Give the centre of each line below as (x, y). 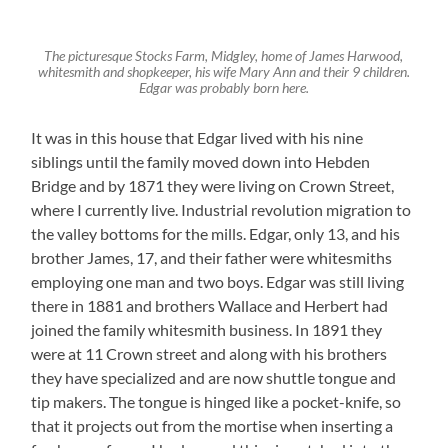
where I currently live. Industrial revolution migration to (221, 210)
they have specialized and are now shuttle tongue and (214, 378)
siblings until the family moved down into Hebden (201, 162)
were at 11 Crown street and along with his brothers (209, 354)
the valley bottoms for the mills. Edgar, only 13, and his (216, 234)
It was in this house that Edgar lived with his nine (197, 138)
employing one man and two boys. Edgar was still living (218, 282)
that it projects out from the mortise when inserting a (212, 426)
